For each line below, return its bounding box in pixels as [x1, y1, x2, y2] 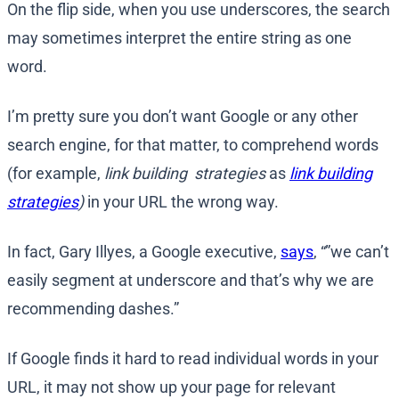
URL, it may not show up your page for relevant [7, 378, 336, 397]
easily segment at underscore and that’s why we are [7, 271, 374, 290]
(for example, [7, 164, 104, 183]
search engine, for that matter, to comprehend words [7, 135, 379, 155]
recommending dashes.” [7, 299, 179, 319]
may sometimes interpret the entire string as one [7, 28, 352, 48]
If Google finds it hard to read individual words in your [7, 349, 379, 369]
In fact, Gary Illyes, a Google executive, [7, 242, 281, 262]
